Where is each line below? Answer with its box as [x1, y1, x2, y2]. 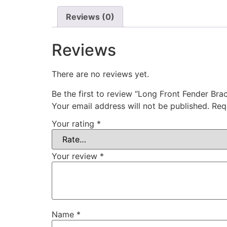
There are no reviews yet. [52, 69, 149, 80]
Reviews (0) [66, 12, 115, 22]
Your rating [52, 119, 97, 129]
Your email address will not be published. [52, 100, 209, 111]
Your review [52, 151, 100, 162]
